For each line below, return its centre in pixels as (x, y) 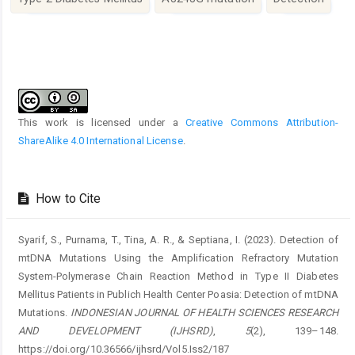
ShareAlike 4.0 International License (101, 141)
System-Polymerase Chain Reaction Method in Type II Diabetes (178, 277)
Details (42, 86)
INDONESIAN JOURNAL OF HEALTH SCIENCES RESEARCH (204, 313)
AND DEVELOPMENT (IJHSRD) (116, 331)
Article (41, 69)
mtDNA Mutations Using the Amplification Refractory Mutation (178, 258)
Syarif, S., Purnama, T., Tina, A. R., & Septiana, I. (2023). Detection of (178, 240)
